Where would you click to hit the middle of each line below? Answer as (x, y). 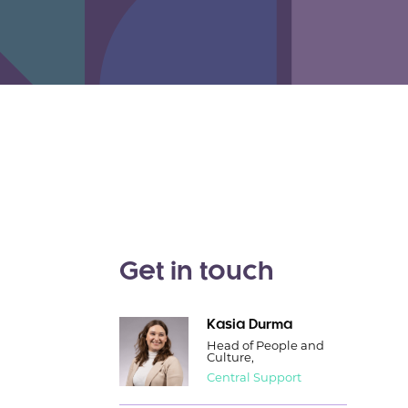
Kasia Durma (249, 326)
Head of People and (265, 346)
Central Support (254, 377)
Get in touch (196, 273)
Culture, (230, 357)
